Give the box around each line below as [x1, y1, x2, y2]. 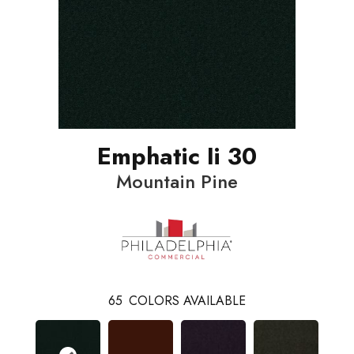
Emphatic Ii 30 [97, 138, 257, 173]
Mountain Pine [116, 167, 238, 195]
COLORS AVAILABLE [129, 291, 246, 310]
